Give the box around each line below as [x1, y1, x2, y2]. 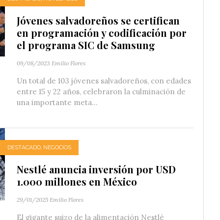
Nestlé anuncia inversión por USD [17, 162, 176, 176]
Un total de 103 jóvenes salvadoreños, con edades [17, 76, 191, 85]
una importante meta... [17, 97, 98, 107]
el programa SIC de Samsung [17, 38, 155, 52]
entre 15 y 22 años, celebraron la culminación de [17, 86, 186, 96]
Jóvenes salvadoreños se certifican [17, 13, 180, 27]
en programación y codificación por [17, 26, 187, 39]
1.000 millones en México [17, 174, 137, 188]
